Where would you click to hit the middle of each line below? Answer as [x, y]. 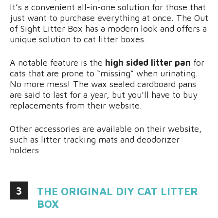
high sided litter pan [148, 62]
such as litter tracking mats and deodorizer [95, 139]
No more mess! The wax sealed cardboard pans [103, 84]
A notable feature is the [57, 62]
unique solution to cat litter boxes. [78, 39]
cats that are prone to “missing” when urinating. [104, 73]
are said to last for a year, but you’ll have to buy [104, 94]
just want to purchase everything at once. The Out [109, 18]
